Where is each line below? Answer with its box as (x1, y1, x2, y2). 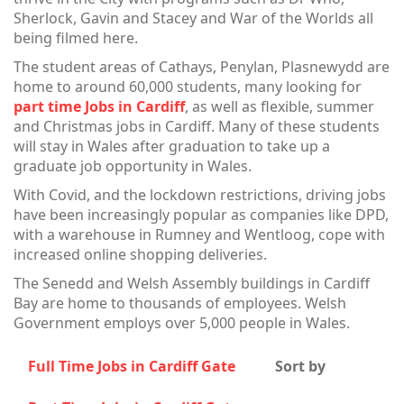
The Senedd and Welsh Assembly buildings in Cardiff (14, 273, 370, 293)
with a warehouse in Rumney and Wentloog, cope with (14, 225, 385, 244)
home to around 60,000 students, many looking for (14, 77, 362, 96)
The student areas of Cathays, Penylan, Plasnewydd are (14, 57, 390, 77)
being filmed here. (14, 28, 138, 48)
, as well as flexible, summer (185, 96, 374, 116)
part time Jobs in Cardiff (14, 96, 185, 116)
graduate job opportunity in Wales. (14, 156, 252, 176)
